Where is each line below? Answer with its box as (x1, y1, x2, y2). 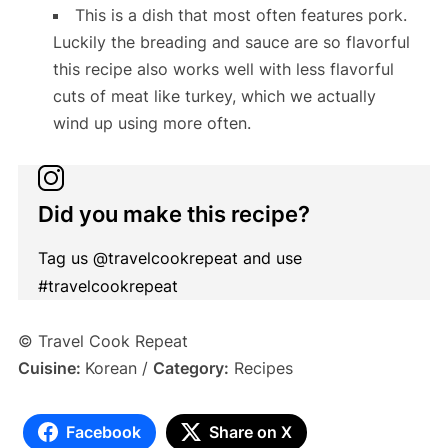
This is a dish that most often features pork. (74, 4, 407, 25)
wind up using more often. (52, 112, 251, 133)
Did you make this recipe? (37, 200, 310, 227)
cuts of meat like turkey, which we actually (52, 85, 376, 106)
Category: (152, 357, 229, 378)
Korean (84, 357, 142, 378)
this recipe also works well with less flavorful (52, 58, 394, 79)
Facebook (65, 421, 141, 442)
